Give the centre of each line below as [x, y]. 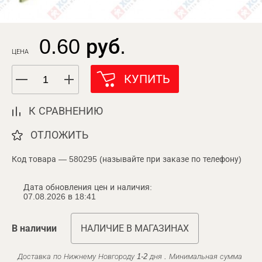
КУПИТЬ [147, 79]
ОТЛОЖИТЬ [59, 135]
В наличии [34, 228]
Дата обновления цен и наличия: [88, 187]
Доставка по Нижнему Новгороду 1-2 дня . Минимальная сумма [130, 256]
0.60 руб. [82, 46]
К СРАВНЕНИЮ [66, 111]
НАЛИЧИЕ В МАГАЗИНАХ [135, 228]
